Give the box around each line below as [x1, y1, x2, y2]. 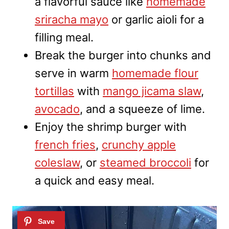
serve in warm [35, 66, 112, 80]
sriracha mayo [35, 12, 108, 26]
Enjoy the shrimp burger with [35, 120, 187, 133]
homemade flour [112, 66, 198, 80]
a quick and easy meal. [35, 173, 154, 187]
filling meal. [35, 30, 94, 44]
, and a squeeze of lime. [80, 102, 205, 116]
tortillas [35, 84, 74, 98]
